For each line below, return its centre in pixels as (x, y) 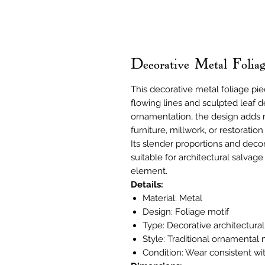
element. (149, 171)
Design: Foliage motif (186, 212)
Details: (147, 185)
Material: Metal (172, 198)
